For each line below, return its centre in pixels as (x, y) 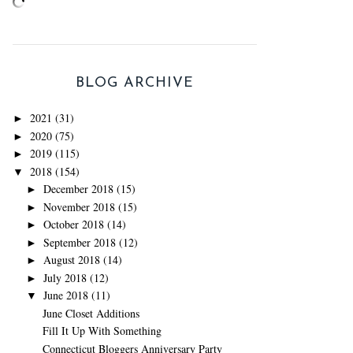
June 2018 (65, 295)
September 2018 (79, 242)
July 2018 (65, 277)
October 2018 (73, 224)
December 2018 (78, 189)
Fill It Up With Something (102, 331)
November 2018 (79, 206)
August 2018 (71, 260)
